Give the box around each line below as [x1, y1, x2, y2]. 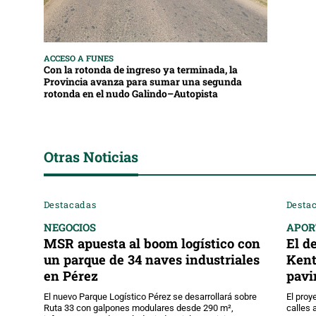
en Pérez [43, 267, 98, 284]
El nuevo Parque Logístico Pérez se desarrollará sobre [43, 291, 257, 302]
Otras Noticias [44, 147, 138, 166]
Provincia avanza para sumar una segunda [44, 75, 242, 89]
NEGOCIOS [43, 220, 96, 234]
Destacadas [43, 198, 97, 210]
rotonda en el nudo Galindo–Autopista [44, 87, 218, 101]
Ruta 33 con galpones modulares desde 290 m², [43, 302, 233, 313]
